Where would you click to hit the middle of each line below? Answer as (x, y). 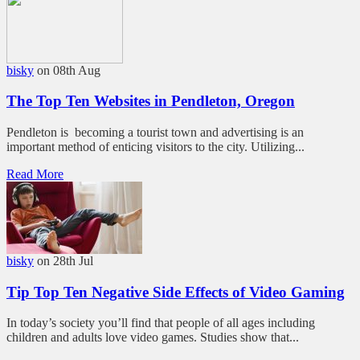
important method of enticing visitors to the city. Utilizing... (155, 146)
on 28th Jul (65, 260)
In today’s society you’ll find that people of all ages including (161, 323)
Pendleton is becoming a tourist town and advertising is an (155, 132)
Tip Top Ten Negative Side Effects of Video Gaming (176, 292)
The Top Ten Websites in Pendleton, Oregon (151, 101)
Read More (35, 174)
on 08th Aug (69, 70)
